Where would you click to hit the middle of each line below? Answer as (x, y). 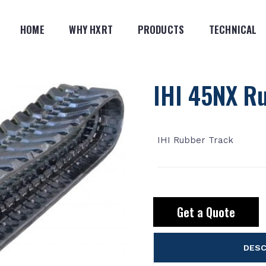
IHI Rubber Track (195, 140)
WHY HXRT (91, 29)
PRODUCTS (161, 29)
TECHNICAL (233, 29)
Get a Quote (206, 212)
